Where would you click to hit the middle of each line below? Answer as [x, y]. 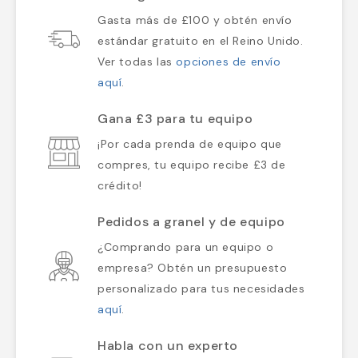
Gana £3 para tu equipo [175, 119]
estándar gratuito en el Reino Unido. [201, 41]
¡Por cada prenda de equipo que [190, 144]
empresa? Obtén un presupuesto [193, 268]
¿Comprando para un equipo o [186, 247]
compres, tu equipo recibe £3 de [192, 165]
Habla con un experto [168, 346]
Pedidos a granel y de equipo [191, 222]
